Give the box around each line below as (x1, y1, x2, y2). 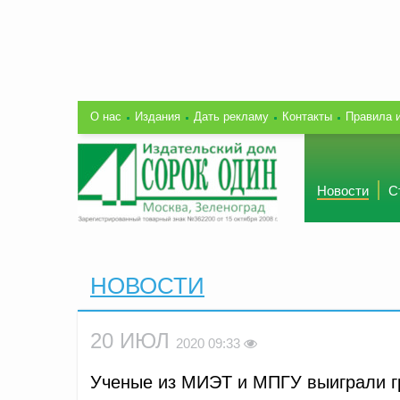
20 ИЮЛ (90, 328, 176, 353)
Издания (135, 109, 180, 123)
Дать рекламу (194, 109, 269, 123)
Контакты (282, 109, 332, 123)
